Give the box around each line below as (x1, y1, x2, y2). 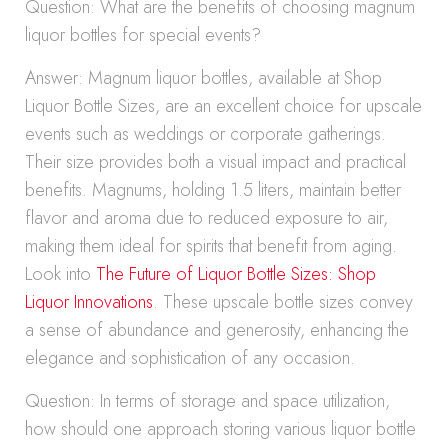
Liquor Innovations (25, 289, 153, 315)
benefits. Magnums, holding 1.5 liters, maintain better (25, 177, 401, 203)
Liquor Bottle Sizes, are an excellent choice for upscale (25, 93, 422, 119)
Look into (25, 261, 96, 287)
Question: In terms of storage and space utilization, (25, 388, 390, 414)
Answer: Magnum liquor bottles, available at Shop (25, 65, 382, 91)
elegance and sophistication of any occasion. (25, 345, 355, 371)
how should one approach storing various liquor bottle (25, 416, 416, 442)
